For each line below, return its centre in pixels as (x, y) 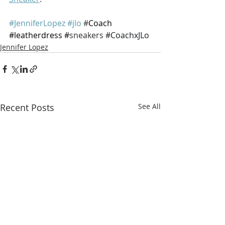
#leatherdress (36, 35)
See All (149, 106)
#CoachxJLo (127, 35)
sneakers (87, 35)
